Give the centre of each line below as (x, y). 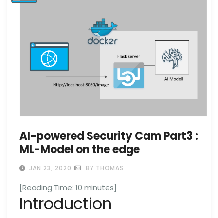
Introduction (66, 204)
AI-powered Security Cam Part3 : (109, 136)
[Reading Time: (47, 188)
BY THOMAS (104, 168)
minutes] (100, 188)
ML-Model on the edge (80, 150)
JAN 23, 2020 (49, 168)
